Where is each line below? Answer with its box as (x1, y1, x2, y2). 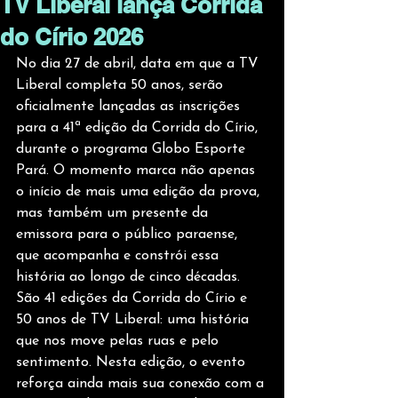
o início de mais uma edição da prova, (16, 185, 264, 199)
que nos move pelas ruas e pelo (16, 334, 223, 348)
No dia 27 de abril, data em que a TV (16, 57, 263, 71)
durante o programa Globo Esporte (16, 142, 250, 156)
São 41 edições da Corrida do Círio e (16, 291, 251, 306)
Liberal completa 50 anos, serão (16, 78, 227, 92)
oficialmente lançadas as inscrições (16, 99, 244, 114)
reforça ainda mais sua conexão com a (16, 377, 268, 391)
